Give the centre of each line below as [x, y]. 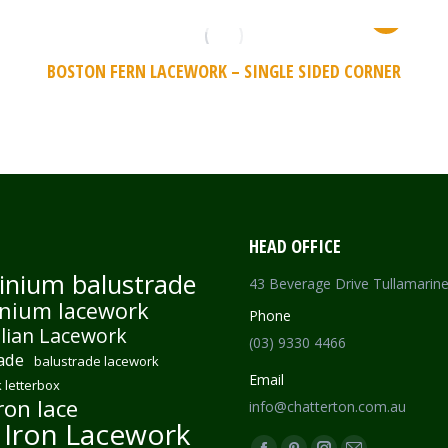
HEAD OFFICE [295, 246]
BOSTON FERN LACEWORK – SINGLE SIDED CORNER [224, 71]
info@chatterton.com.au [327, 406]
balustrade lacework [96, 361]
